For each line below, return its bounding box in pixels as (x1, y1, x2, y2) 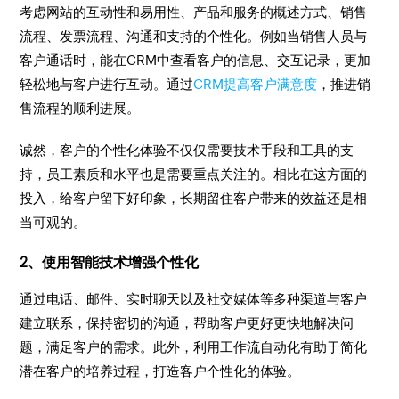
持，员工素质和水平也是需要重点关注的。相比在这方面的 (20, 167, 368, 182)
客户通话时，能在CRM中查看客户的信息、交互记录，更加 (20, 53, 371, 68)
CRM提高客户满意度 (193, 77, 318, 92)
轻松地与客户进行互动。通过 (20, 77, 194, 92)
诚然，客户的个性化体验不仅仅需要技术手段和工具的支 (20, 142, 354, 158)
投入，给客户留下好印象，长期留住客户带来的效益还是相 (20, 191, 368, 206)
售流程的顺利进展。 (20, 101, 141, 116)
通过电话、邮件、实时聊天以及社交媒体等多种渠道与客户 (20, 291, 368, 306)
